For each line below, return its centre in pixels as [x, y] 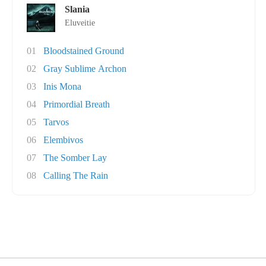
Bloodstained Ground [84, 51]
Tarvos [56, 122]
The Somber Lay [75, 158]
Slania [77, 9]
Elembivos [63, 140]
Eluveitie [80, 23]
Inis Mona [62, 86]
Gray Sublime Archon [85, 69]
